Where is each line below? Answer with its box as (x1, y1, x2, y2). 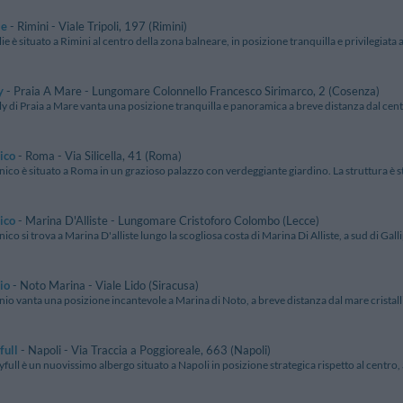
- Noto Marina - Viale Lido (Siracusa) (10, 278, 199, 293)
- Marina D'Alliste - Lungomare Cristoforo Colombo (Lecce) (15, 213, 319, 228)
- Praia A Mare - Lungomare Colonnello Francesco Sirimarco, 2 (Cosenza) (4, 84, 380, 99)
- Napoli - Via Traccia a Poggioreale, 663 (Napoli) (18, 343, 271, 358)
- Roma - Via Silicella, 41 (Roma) (15, 148, 182, 164)
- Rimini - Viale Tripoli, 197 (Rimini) (7, 19, 187, 34)
